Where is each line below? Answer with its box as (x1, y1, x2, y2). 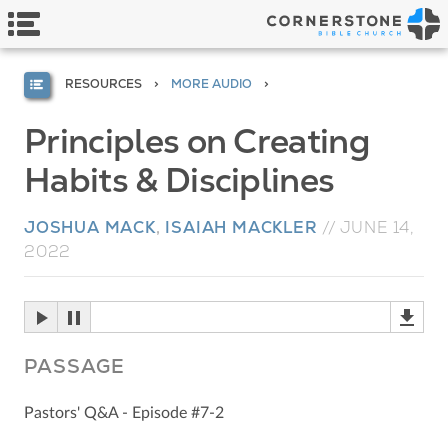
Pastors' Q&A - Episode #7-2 (24, 404, 224, 421)
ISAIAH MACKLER (165, 216, 318, 238)
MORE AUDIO (170, 76, 252, 92)
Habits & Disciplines (24, 157, 335, 202)
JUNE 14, (339, 216, 416, 238)
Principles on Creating (24, 118, 371, 163)
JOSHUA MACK (24, 216, 156, 238)
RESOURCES (64, 76, 142, 92)
